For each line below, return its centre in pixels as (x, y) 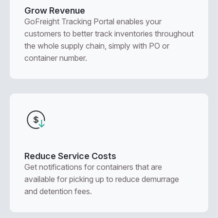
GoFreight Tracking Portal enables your (93, 21)
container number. (56, 58)
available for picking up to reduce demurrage (102, 179)
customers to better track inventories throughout (109, 34)
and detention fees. (58, 191)
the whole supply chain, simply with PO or (97, 46)
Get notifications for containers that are (93, 167)
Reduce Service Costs (70, 156)
